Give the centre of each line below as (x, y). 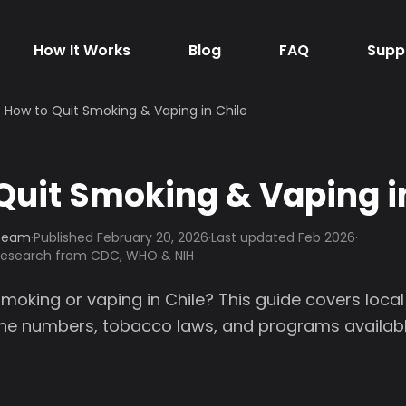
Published (65, 237)
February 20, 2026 (153, 237)
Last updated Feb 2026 (283, 237)
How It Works (82, 50)
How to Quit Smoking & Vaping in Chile (126, 111)
